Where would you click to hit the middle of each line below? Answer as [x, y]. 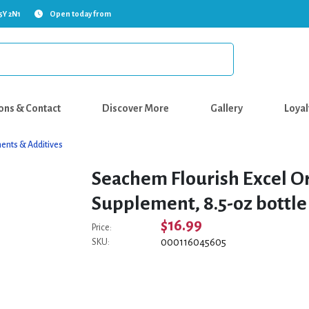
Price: [102, 228]
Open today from [80, 14]
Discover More [136, 108]
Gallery [227, 108]
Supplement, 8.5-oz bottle [200, 203]
